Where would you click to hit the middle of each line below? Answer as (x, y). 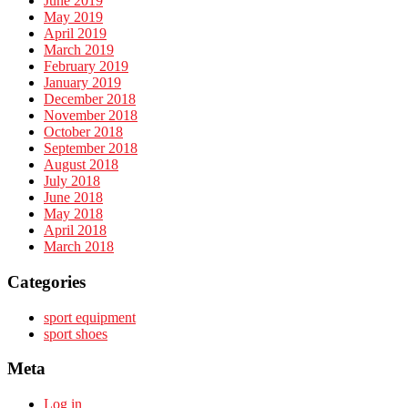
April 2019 (75, 34)
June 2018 (73, 198)
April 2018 (75, 230)
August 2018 (81, 165)
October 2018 (83, 132)
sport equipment (90, 317)
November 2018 (91, 116)
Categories (46, 282)
